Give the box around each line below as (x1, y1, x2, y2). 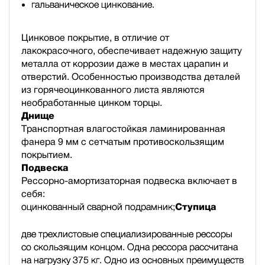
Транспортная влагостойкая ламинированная (21, 123, 225, 134)
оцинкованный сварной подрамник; (21, 201, 175, 212)
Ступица (175, 201, 216, 212)
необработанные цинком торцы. (21, 97, 162, 108)
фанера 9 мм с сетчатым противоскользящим (21, 136, 224, 147)
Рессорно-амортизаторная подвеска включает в (21, 175, 237, 186)
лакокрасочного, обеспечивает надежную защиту (21, 45, 242, 56)
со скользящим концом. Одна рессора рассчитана (21, 241, 238, 252)
